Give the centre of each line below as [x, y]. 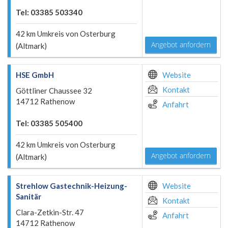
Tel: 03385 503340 [49, 12]
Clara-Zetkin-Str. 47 [50, 212]
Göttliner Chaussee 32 [54, 91]
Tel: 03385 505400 [49, 123]
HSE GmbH [35, 75]
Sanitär [28, 196]
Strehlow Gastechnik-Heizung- [72, 186]
